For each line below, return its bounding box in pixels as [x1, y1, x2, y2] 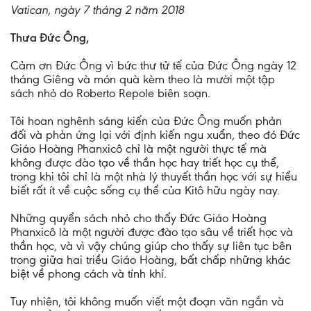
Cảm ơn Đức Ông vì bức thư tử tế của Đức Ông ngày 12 [10, 58, 296, 72]
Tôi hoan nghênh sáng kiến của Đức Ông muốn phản [10, 114, 282, 128]
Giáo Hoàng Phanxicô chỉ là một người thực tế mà [10, 142, 267, 155]
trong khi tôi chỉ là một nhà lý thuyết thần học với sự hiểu [10, 169, 297, 183]
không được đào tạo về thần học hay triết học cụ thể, [10, 155, 279, 169]
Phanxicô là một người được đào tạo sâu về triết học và [10, 225, 293, 239]
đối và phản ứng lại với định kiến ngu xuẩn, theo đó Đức [10, 128, 300, 142]
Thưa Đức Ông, [10, 31, 89, 44]
